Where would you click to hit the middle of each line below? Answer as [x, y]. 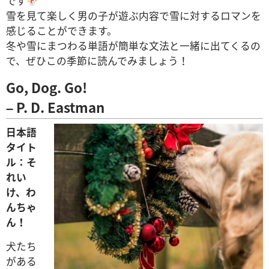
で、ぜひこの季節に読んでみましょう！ [97, 60]
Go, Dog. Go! [47, 87]
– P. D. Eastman [55, 107]
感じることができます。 [62, 30]
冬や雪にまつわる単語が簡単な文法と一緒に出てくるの [133, 45]
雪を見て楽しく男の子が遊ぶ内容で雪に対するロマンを [134, 15]
